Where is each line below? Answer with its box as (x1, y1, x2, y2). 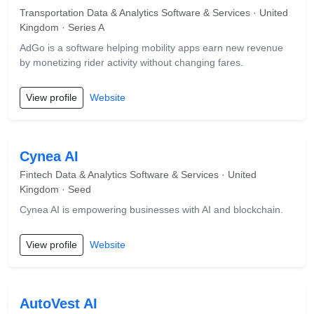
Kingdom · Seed (20, 184, 91, 195)
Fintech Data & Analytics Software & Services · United (20, 169, 257, 180)
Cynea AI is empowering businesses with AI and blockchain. (20, 204, 283, 215)
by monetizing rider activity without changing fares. (20, 57, 243, 68)
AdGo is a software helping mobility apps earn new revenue (20, 42, 283, 53)
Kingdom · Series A (20, 22, 104, 33)
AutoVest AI (20, 296, 97, 311)
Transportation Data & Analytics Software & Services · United (20, 7, 288, 18)
